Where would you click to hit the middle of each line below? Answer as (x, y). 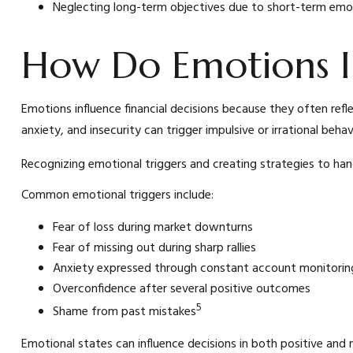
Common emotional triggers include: (117, 195)
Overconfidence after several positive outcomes (181, 289)
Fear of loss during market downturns (152, 227)
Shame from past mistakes (124, 312)
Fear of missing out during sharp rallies (154, 248)
